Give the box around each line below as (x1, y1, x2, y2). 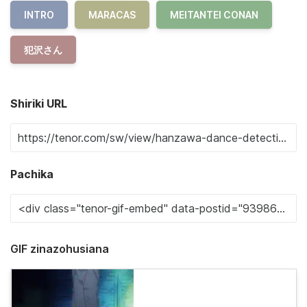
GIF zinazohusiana (10, 242, 109, 256)
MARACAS (88, 9, 136, 21)
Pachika (10, 167, 53, 181)
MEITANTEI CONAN (170, 9, 258, 21)
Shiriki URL (10, 97, 67, 110)
